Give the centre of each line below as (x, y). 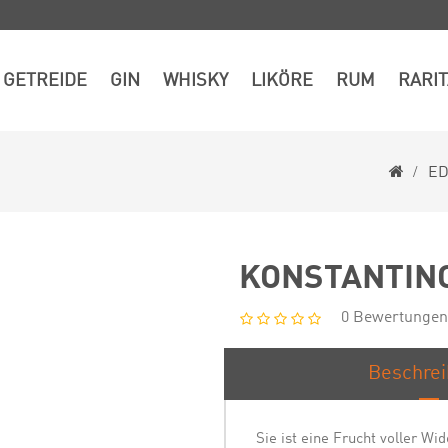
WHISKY (195, 80)
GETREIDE (44, 80)
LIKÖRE (281, 80)
